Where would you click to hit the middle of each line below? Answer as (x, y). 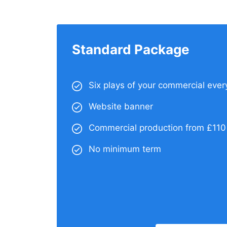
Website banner (121, 106)
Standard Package (131, 49)
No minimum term (125, 149)
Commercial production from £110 (157, 127)
